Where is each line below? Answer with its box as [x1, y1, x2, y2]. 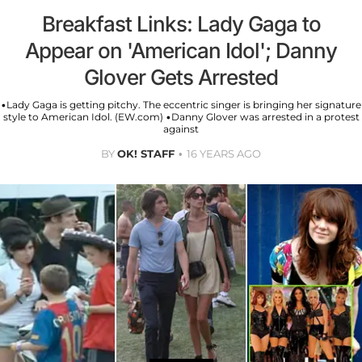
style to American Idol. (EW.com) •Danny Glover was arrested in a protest [2, 110, 360, 123]
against [163, 122, 199, 135]
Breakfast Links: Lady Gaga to [41, 11, 321, 36]
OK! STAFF [117, 146, 175, 160]
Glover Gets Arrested [84, 64, 278, 90]
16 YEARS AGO [187, 146, 261, 160]
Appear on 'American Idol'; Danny [25, 37, 337, 63]
